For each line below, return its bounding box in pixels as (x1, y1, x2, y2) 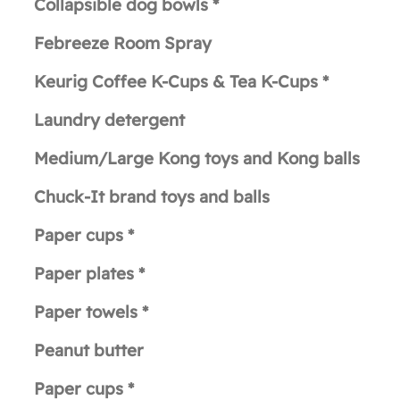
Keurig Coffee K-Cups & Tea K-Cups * (34, 71, 329, 93)
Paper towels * (34, 301, 148, 323)
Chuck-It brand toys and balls (34, 186, 270, 208)
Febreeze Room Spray (34, 32, 212, 54)
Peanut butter (34, 339, 144, 362)
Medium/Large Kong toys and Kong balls (34, 147, 360, 170)
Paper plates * (34, 262, 145, 285)
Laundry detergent (34, 109, 185, 131)
